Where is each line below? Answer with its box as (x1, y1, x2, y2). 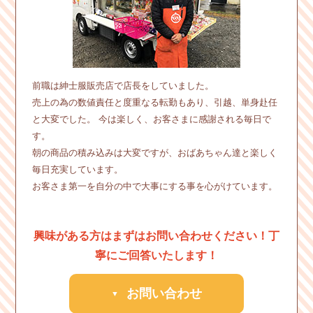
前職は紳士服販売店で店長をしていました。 (31, 80, 214, 91)
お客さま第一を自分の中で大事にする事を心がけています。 (31, 180, 277, 191)
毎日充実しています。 (31, 163, 123, 175)
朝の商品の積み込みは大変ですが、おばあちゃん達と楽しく (31, 147, 277, 158)
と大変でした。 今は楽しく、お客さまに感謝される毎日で (31, 113, 271, 124)
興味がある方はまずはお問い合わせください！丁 (34, 229, 279, 242)
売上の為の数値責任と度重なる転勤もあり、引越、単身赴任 (31, 96, 277, 108)
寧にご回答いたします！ (95, 249, 218, 261)
